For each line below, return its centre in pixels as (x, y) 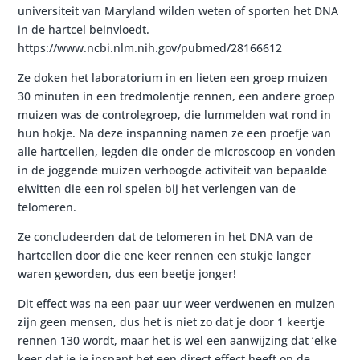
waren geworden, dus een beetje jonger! (127, 274)
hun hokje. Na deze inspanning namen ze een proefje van (175, 133)
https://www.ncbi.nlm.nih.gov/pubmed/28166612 (150, 48)
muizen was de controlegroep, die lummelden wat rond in (175, 115)
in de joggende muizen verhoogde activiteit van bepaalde (173, 170)
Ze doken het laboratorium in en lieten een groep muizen (173, 78)
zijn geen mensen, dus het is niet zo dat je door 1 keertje (172, 322)
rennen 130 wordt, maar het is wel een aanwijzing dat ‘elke (178, 340)
